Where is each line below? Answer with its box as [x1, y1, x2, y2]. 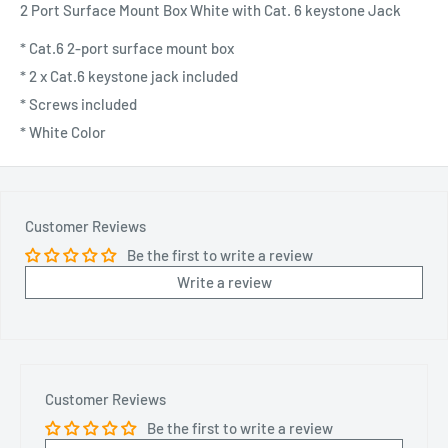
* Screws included [20, 95, 137, 114]
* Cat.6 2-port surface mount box [20, 39, 234, 58]
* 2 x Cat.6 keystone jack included [20, 67, 238, 86]
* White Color [20, 123, 106, 142]
